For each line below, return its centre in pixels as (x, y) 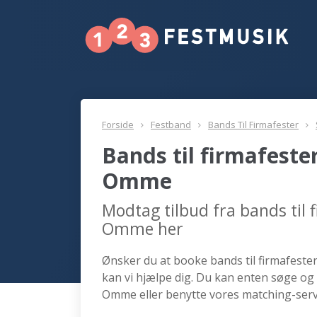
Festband (171, 125)
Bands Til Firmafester (253, 125)
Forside (118, 125)
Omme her (143, 229)
